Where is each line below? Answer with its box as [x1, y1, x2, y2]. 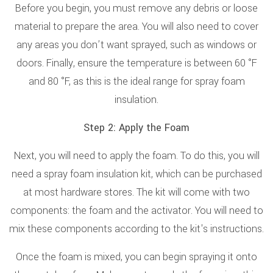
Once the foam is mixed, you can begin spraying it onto [16, 250, 257, 264]
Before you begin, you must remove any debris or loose [15, 1, 258, 15]
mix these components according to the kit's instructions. [9, 222, 264, 236]
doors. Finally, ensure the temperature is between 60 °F [16, 56, 257, 70]
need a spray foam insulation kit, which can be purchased [11, 167, 262, 181]
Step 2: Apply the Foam [83, 121, 190, 135]
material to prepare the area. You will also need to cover [15, 19, 258, 34]
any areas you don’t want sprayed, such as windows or [16, 38, 257, 52]
